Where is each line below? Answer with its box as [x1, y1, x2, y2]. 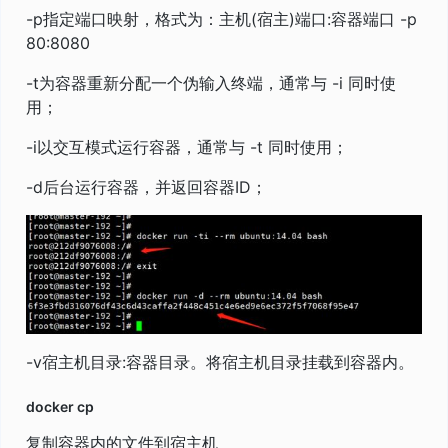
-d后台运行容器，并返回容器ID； [26, 176, 267, 197]
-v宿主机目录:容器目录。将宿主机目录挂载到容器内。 [26, 351, 414, 372]
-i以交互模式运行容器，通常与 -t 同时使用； [26, 136, 348, 157]
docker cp [26, 397, 94, 415]
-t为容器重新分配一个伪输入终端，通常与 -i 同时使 [26, 72, 396, 93]
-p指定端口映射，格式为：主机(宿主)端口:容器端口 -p [26, 8, 417, 29]
